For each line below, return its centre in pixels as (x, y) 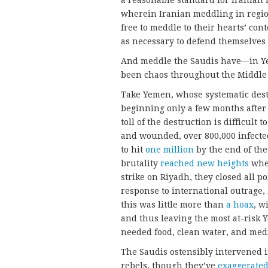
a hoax (240, 204)
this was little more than (173, 204)
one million (170, 149)
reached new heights (205, 163)
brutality (141, 163)
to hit (133, 149)
